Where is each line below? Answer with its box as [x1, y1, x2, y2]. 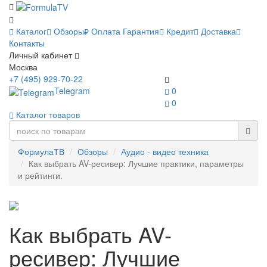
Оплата [89, 25, 120, 38]
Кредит [164, 25, 194, 38]
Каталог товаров [14, 108, 80, 121]
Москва [9, 61, 38, 73]
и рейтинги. [18, 169, 63, 182]
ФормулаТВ [18, 145, 64, 158]
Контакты [9, 37, 45, 49]
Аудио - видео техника [121, 145, 209, 158]
